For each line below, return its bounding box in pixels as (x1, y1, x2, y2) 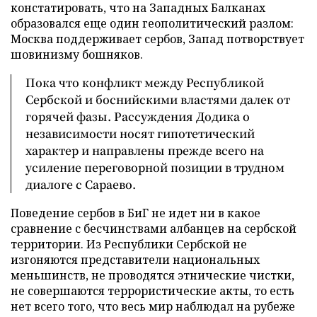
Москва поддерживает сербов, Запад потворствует (11, 30, 304, 47)
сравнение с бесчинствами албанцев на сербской (11, 220, 296, 236)
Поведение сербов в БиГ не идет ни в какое (11, 204, 260, 221)
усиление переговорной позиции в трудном (25, 158, 284, 175)
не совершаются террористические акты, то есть (11, 282, 294, 299)
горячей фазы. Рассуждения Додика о (25, 108, 250, 125)
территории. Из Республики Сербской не (11, 236, 247, 252)
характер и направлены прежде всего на (25, 142, 264, 158)
